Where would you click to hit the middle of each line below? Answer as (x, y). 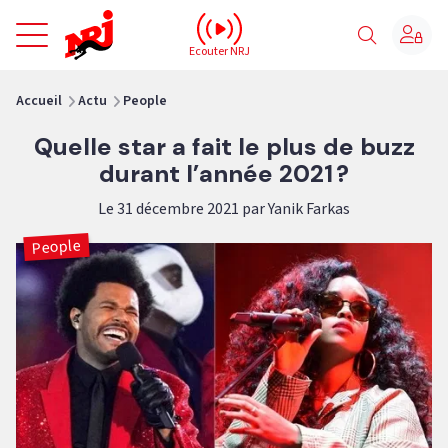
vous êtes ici (56, 79)
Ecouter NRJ (220, 51)
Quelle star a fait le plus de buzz (224, 146)
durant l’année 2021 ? (224, 173)
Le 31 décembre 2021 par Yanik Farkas (224, 209)
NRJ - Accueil (157, 18)
